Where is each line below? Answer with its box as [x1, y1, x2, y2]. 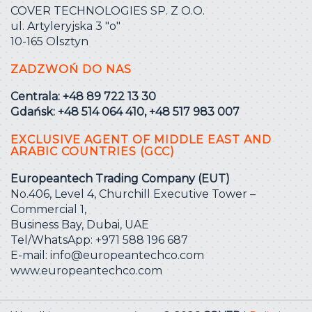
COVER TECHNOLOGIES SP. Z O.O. [10, 3, 205, 17]
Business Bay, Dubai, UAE [10, 217, 149, 231]
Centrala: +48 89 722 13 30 [10, 89, 156, 103]
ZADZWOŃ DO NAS [10, 62, 132, 76]
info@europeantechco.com [50, 248, 204, 262]
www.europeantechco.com [10, 263, 162, 277]
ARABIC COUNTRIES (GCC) [10, 144, 175, 158]
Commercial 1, [10, 202, 86, 216]
